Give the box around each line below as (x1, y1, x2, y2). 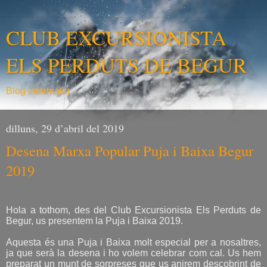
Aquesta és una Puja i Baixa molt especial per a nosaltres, (6, 237, 261, 247)
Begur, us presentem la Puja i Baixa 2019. (6, 215, 183, 226)
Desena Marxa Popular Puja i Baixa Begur (6, 141, 253, 160)
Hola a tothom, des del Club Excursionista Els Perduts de (6, 204, 261, 215)
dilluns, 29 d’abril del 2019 (6, 121, 124, 135)
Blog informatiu (6, 86, 70, 96)
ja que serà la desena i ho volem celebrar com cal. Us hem (6, 247, 261, 258)
